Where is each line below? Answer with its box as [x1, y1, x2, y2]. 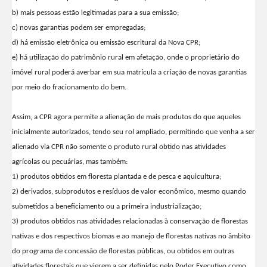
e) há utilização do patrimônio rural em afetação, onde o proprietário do [12, 54, 240, 62]
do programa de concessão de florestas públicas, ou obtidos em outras [12, 247, 234, 256]
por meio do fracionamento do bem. [12, 83, 126, 92]
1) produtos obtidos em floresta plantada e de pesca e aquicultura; [12, 173, 221, 181]
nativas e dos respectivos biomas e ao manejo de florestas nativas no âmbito [12, 232, 250, 241]
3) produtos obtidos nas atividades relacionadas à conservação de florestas [12, 218, 248, 226]
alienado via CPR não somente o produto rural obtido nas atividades [12, 143, 226, 151]
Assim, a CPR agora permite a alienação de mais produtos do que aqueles [12, 113, 241, 122]
